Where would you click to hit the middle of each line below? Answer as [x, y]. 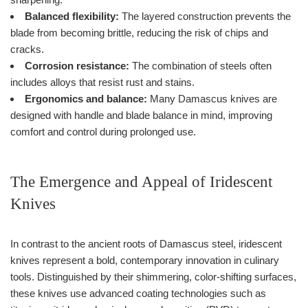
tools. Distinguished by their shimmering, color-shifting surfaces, [153, 276]
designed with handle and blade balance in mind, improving [141, 115]
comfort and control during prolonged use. [103, 131]
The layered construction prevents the [205, 16]
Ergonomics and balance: [86, 98]
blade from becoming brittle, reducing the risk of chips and [139, 32]
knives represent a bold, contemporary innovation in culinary [145, 260]
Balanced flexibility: [72, 16]
